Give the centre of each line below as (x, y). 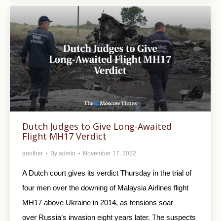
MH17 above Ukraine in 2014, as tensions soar (98, 202)
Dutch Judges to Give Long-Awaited (97, 126)
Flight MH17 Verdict (64, 136)
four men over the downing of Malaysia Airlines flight (105, 187)
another (33, 153)
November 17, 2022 (110, 153)
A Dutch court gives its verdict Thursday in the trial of (107, 173)
